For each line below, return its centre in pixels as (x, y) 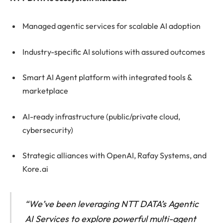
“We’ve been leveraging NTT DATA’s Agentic (111, 204)
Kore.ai (35, 169)
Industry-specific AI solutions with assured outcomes (114, 52)
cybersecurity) (48, 130)
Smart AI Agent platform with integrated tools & (107, 77)
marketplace (45, 91)
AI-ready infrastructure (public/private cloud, (101, 116)
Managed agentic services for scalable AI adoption (111, 26)
